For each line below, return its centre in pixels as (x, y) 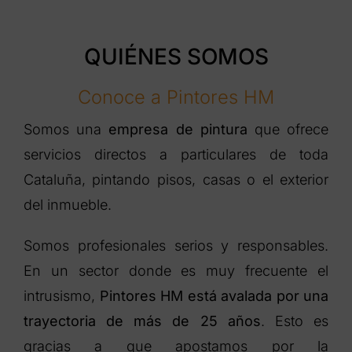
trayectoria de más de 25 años (142, 321)
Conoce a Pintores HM (176, 97)
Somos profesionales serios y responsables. (176, 246)
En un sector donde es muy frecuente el (176, 271)
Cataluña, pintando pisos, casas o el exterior (176, 180)
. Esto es (295, 321)
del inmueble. (67, 205)
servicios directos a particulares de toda (176, 155)
